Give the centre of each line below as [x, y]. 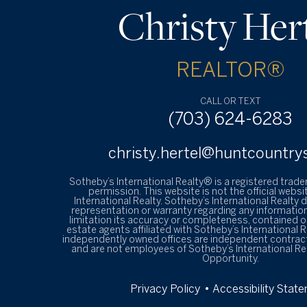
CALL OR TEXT [230, 102]
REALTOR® [230, 71]
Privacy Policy [165, 290]
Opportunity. [230, 259]
